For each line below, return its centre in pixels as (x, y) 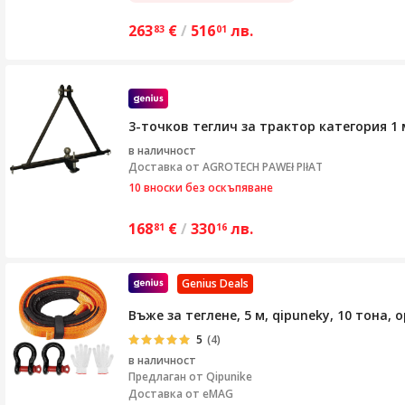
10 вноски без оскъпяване (201, 188)
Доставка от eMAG (181, 393)
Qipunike (229, 376)
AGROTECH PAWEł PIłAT (263, 167)
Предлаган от (167, 376)
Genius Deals (215, 283)
